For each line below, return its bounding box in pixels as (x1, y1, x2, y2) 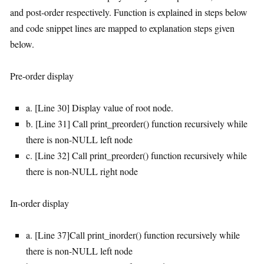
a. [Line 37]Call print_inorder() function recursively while (26, 229, 240, 242)
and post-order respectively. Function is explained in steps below (10, 6, 247, 19)
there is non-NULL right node (26, 165, 138, 178)
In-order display (10, 197, 69, 210)
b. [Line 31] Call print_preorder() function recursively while (26, 117, 247, 130)
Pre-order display (10, 70, 74, 82)
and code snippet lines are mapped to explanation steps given (10, 22, 235, 35)
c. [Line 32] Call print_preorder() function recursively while (26, 149, 247, 162)
